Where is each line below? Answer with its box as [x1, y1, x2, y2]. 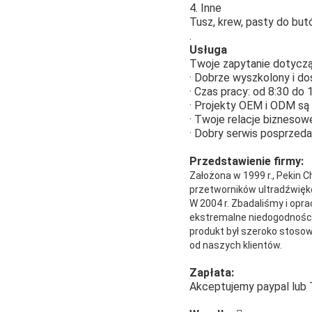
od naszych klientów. [189, 239, 282, 251]
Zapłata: [189, 265, 234, 279]
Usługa [189, 42, 227, 56]
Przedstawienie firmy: [189, 154, 304, 168]
